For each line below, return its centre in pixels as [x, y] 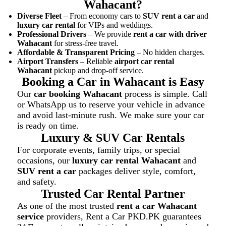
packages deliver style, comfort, [136, 171]
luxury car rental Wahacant [126, 160]
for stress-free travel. [85, 43]
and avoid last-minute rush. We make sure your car [110, 115]
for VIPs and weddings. [114, 25]
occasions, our [44, 160]
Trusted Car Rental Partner [113, 193]
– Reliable [96, 61]
